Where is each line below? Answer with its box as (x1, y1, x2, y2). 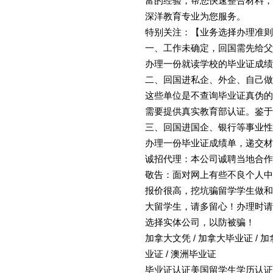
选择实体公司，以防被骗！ (145, 217, 255, 227)
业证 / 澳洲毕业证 (145, 249, 216, 259)
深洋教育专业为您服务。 (145, 11, 246, 21)
